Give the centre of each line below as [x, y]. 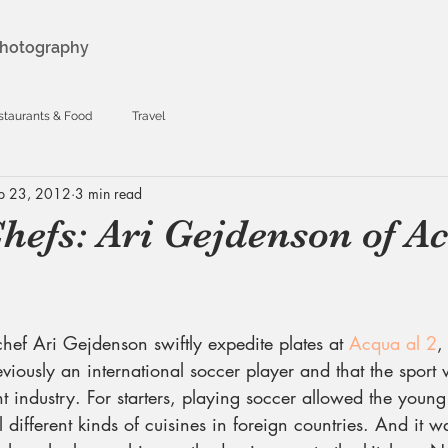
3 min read [108, 193]
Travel [148, 116]
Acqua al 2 [393, 343]
